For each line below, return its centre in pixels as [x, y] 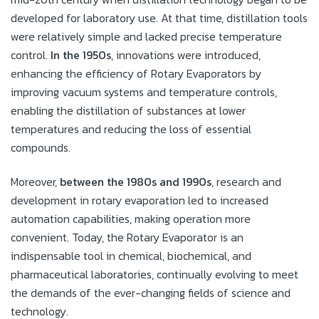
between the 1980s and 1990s [136, 181]
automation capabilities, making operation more [131, 218]
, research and [246, 181]
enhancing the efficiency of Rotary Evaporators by [136, 73]
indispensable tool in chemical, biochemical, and [131, 255]
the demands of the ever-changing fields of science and [151, 292]
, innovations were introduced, [186, 54]
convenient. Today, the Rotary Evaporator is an [127, 237]
